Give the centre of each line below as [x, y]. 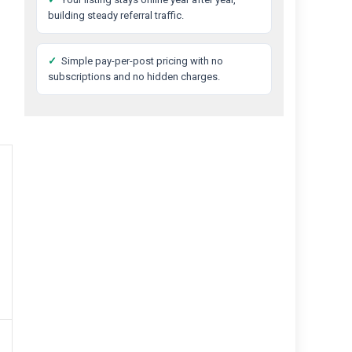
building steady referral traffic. [116, 15]
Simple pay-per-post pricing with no [142, 61]
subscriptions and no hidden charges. [134, 77]
